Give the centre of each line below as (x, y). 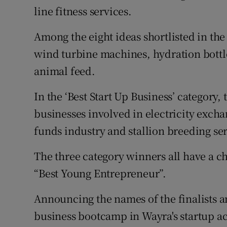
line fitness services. (83, 11)
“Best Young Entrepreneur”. (100, 173)
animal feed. (65, 71)
